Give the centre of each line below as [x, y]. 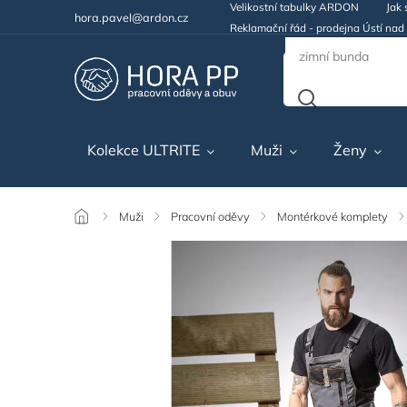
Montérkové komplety [333, 216]
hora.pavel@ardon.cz [132, 17]
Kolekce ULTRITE [144, 150]
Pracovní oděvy [211, 216]
